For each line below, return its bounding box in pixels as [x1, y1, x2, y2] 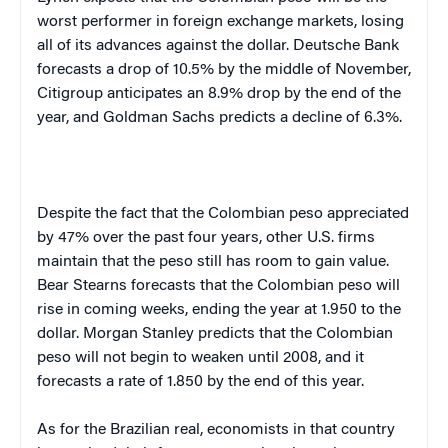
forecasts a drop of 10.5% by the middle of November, [37, 61, 411, 78]
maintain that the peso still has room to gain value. [37, 253, 389, 270]
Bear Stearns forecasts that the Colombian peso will [37, 277, 400, 294]
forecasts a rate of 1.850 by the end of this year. [37, 373, 364, 390]
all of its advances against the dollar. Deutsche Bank [37, 37, 399, 54]
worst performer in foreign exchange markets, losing [37, 13, 404, 30]
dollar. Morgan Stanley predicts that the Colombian [37, 325, 393, 342]
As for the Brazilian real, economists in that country [37, 421, 395, 438]
